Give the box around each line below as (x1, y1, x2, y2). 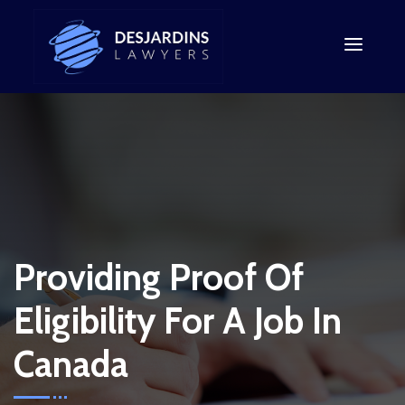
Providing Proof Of (14, 254, 304, 299)
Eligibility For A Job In (14, 297, 342, 343)
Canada (14, 341, 128, 386)
